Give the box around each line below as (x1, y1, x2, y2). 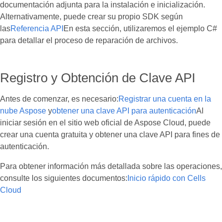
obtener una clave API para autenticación (52, 107, 196, 115)
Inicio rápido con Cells (127, 174, 206, 182)
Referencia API (10, 24, 63, 33)
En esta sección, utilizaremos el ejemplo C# (63, 24, 217, 33)
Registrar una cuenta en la (118, 95, 211, 103)
